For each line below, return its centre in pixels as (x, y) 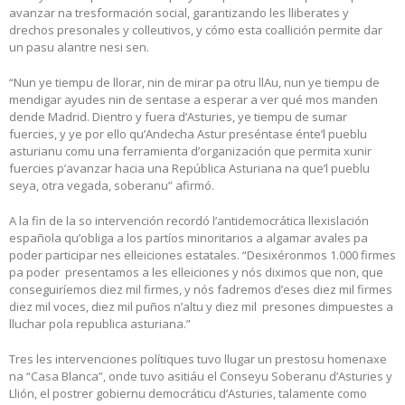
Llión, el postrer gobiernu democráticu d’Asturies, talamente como (188, 394)
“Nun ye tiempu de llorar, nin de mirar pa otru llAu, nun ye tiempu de (194, 83)
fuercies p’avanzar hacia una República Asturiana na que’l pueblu (189, 169)
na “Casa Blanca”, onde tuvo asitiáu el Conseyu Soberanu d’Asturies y (201, 377)
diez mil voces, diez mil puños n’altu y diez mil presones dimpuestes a (201, 307)
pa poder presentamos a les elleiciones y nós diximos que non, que (196, 273)
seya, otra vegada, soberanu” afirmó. (112, 186)
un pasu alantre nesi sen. (79, 47)
